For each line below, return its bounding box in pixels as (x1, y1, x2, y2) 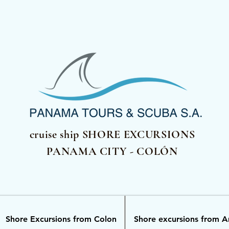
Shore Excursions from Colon (5, 214, 117, 224)
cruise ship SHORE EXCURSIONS (29, 128, 195, 141)
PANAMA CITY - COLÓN (47, 145, 178, 158)
